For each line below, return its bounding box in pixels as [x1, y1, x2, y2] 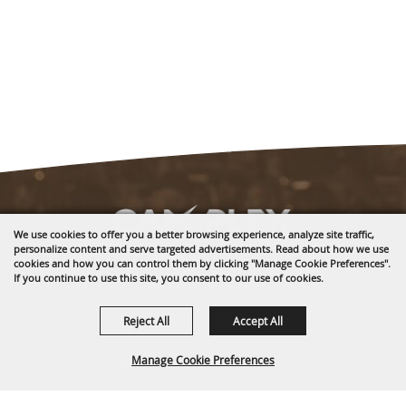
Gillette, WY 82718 [147, 280, 270, 298]
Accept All [233, 314, 283, 328]
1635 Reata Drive [147, 260, 262, 278]
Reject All [123, 314, 169, 328]
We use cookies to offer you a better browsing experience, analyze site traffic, [14, 227, 374, 241]
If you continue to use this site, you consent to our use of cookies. [14, 271, 324, 285]
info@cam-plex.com [147, 350, 288, 368]
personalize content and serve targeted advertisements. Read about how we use [14, 242, 389, 256]
